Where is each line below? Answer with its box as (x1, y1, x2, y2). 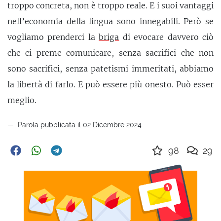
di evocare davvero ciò (119, 32, 214, 42)
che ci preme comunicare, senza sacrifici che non (7, 48, 214, 58)
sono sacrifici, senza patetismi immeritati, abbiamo (7, 64, 214, 74)
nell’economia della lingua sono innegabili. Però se (7, 16, 214, 27)
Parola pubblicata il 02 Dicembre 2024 (16, 120, 142, 129)
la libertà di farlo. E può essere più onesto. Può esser (7, 79, 214, 90)
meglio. (7, 95, 37, 106)
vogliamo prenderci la (7, 32, 99, 42)
